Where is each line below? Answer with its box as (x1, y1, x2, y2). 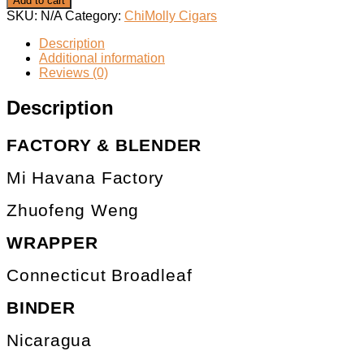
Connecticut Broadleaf (6, 266, 193, 285)
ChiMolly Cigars (124, 9, 217, 24)
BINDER (6, 298, 76, 318)
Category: (65, 9, 124, 24)
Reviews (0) (39, 66, 108, 80)
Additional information (39, 51, 165, 66)
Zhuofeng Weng (6, 201, 140, 220)
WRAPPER (6, 233, 98, 253)
